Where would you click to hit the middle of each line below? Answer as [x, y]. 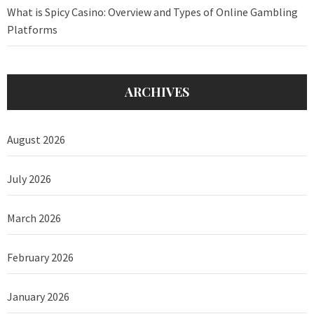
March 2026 [34, 218]
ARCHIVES [157, 92]
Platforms [32, 30]
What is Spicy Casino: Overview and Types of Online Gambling [152, 12]
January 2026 [38, 297]
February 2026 [40, 258]
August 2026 [36, 140]
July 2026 [29, 179]
